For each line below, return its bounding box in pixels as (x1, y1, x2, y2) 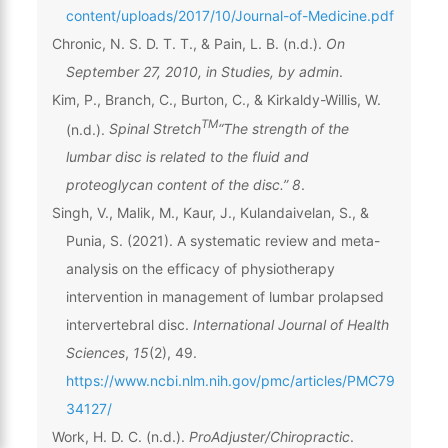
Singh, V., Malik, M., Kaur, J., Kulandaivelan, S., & (51, 204, 369, 222)
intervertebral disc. (65, 316, 193, 334)
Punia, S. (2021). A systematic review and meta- (65, 232, 380, 250)
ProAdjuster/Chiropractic (188, 428, 350, 446)
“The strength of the (217, 120, 349, 138)
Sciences (65, 344, 125, 362)
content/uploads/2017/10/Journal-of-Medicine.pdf (65, 6, 394, 24)
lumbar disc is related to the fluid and (65, 148, 309, 166)
